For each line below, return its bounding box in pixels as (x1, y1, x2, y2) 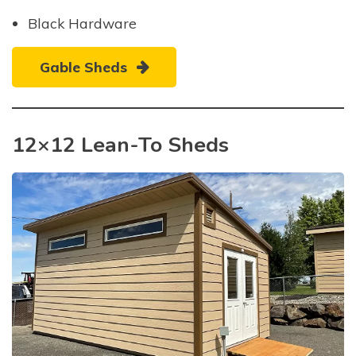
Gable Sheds (40, 58, 127, 76)
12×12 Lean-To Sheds (12, 130, 229, 159)
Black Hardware (28, 14, 137, 32)
